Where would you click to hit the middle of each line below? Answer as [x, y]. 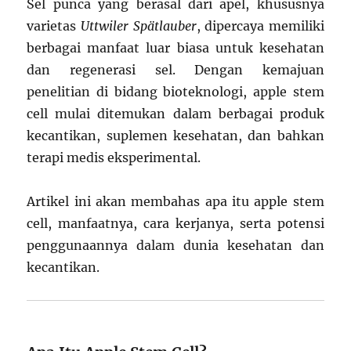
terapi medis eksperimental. [114, 157]
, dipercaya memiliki [260, 25]
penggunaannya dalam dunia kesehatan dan [175, 245]
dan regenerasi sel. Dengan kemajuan [175, 69]
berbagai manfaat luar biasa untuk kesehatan [175, 47]
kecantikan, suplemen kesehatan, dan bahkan [175, 135]
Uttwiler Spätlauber [138, 25]
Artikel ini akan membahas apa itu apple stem [175, 201]
